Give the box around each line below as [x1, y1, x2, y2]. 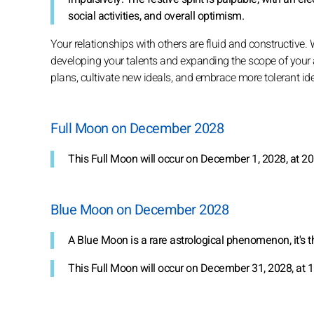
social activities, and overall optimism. [68, 7, 244, 25]
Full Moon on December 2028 [50, 118, 224, 139]
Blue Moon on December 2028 [50, 199, 228, 220]
